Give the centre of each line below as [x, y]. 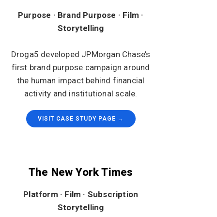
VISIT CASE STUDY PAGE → [81, 119]
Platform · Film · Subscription [81, 194]
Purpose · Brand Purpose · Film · [81, 15]
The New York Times [81, 172]
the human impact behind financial [81, 80]
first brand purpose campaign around [81, 67]
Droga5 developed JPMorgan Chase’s [81, 54]
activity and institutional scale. [81, 93]
